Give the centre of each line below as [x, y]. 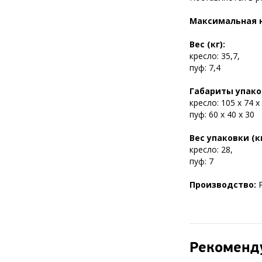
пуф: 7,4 [205, 68]
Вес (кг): [207, 44]
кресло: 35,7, [215, 56]
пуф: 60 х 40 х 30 [222, 114]
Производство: [224, 185]
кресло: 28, [211, 149]
